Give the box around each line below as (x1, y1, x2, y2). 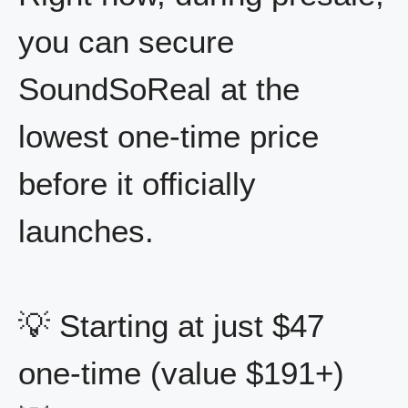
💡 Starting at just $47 (18, 308, 324, 344)
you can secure (18, 23, 234, 59)
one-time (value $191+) (18, 355, 344, 392)
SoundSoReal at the (18, 70, 300, 107)
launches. (18, 212, 154, 249)
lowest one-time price (18, 117, 319, 154)
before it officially (18, 165, 256, 201)
